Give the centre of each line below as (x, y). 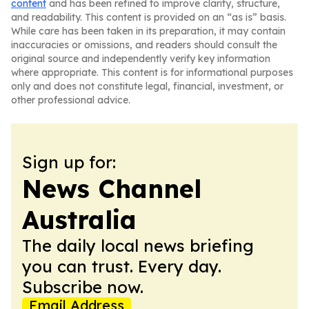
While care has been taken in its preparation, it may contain (148, 31)
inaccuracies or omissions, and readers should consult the (144, 45)
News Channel (112, 189)
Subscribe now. (83, 287)
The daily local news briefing (138, 246)
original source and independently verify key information (141, 59)
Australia (79, 220)
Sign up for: (69, 162)
